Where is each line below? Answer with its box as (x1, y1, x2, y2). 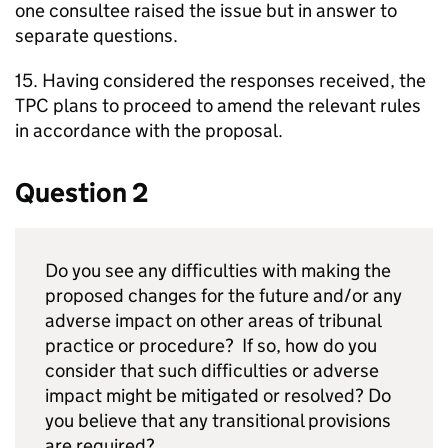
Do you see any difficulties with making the (45, 259, 391, 282)
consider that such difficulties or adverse (45, 359, 379, 382)
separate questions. (15, 24, 178, 47)
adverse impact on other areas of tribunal (45, 309, 381, 332)
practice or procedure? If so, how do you (45, 334, 377, 357)
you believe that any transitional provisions (45, 409, 391, 432)
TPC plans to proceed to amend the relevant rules (15, 94, 421, 117)
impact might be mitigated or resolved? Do (45, 384, 391, 407)
